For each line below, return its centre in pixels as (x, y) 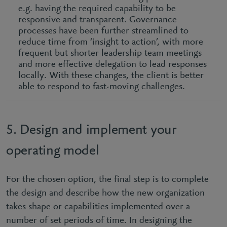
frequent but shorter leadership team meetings (110, 53)
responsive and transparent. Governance (98, 20)
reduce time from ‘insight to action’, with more (111, 42)
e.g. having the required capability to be (97, 9)
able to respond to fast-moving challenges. (102, 87)
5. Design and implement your (91, 130)
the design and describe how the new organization (105, 193)
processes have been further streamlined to (103, 31)
